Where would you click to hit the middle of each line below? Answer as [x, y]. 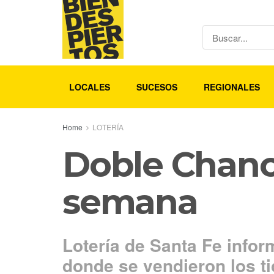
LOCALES [89, 87]
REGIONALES [232, 87]
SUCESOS [157, 87]
